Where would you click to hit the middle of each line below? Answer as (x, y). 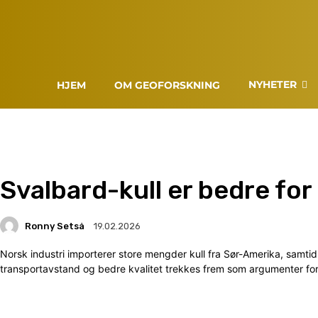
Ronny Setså (55, 226)
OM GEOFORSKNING (168, 86)
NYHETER (273, 85)
